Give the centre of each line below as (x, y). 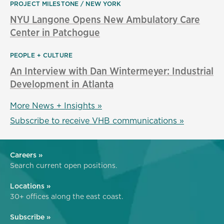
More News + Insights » (56, 105)
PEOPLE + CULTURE (41, 55)
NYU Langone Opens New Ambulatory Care (105, 19)
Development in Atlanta (62, 84)
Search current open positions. (63, 165)
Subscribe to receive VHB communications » (97, 120)
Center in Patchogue (55, 32)
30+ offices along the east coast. (66, 196)
